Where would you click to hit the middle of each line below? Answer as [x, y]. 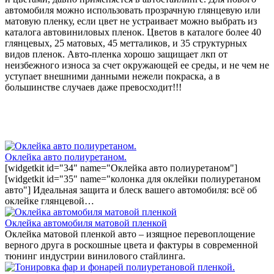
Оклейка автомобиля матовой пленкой [86, 223]
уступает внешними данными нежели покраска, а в [113, 76]
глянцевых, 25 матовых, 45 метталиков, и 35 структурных [126, 43]
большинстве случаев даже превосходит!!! [93, 87]
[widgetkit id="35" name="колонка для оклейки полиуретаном [133, 179]
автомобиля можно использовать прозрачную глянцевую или [133, 10]
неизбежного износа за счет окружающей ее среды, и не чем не [137, 65]
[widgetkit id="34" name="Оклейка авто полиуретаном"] [121, 168]
